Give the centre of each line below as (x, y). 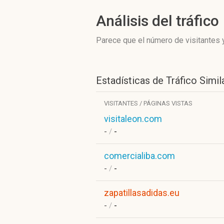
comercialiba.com (139, 156)
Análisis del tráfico (157, 21)
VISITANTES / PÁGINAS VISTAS (148, 103)
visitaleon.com (133, 119)
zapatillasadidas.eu (142, 193)
